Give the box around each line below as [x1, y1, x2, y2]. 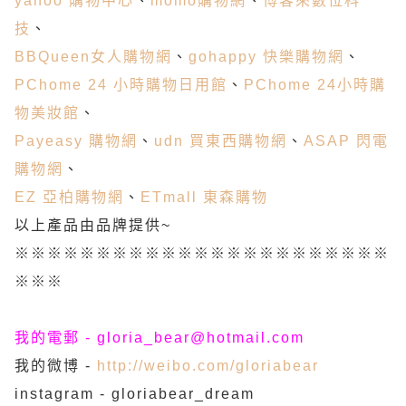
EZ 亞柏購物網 [14, 189, 124, 205]
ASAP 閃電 [304, 133, 389, 149]
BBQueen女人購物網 [14, 49, 172, 64]
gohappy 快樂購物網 [188, 49, 344, 64]
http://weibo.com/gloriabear [97, 358, 319, 373]
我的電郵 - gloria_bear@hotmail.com [14, 330, 304, 345]
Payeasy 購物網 [14, 133, 138, 149]
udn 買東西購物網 [154, 133, 287, 149]
